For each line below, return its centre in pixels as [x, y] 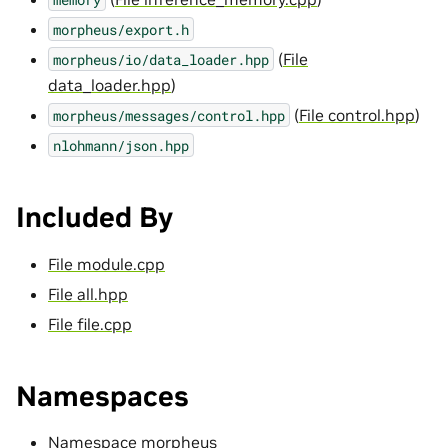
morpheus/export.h [121, 29]
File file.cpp [90, 323]
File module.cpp [106, 263]
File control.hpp [357, 114]
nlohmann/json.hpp [121, 145]
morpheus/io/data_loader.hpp [161, 59]
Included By [94, 217]
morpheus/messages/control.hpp [169, 115]
